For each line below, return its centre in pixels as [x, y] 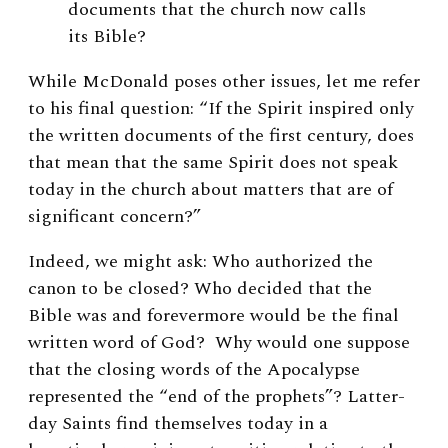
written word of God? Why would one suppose [219, 343]
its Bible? [107, 37]
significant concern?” [114, 217]
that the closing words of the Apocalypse [194, 370]
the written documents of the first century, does [221, 136]
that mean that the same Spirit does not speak [213, 163]
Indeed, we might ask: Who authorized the [200, 262]
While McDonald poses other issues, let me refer [224, 82]
